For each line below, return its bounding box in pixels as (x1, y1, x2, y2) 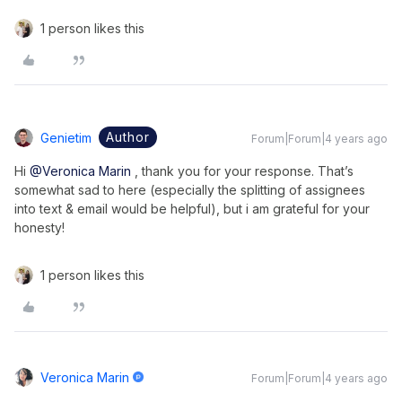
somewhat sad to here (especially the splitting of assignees (14, 182, 365, 197)
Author (106, 129, 150, 144)
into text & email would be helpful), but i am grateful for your (14, 201, 370, 216)
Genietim (40, 130, 92, 145)
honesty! (14, 220, 65, 235)
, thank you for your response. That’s (131, 163, 354, 179)
